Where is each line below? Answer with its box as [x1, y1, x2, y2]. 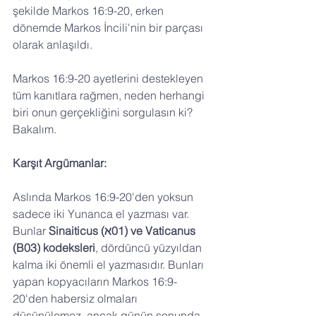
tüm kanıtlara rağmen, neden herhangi [13, 88, 207, 103]
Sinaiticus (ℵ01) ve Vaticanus [46, 224, 198, 238]
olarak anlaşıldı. [13, 37, 92, 52]
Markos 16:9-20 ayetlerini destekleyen [13, 71, 206, 86]
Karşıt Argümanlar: [13, 156, 107, 171]
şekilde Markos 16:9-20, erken [13, 4, 166, 18]
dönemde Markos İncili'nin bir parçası [13, 20, 206, 35]
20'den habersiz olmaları [13, 291, 140, 306]
